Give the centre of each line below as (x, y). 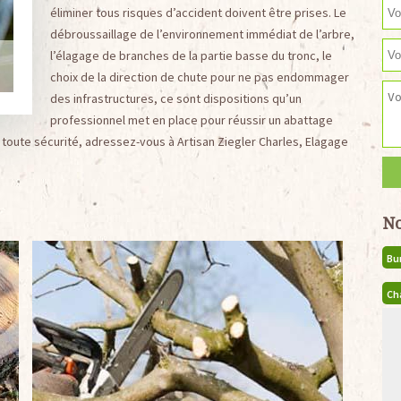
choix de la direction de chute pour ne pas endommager (199, 77)
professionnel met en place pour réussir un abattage (191, 120)
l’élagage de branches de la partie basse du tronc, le (191, 55)
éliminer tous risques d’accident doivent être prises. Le (198, 13)
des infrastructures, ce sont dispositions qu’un (175, 98)
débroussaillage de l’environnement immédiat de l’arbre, (202, 34)
